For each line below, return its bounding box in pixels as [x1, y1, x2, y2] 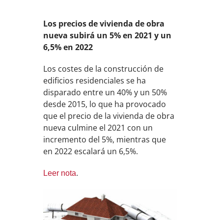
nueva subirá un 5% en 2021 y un [43, 30, 172, 41]
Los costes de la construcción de [43, 63, 164, 75]
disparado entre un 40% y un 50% [43, 87, 167, 98]
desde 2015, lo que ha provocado [43, 99, 166, 110]
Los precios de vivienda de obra [43, 18, 165, 29]
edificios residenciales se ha [43, 75, 146, 86]
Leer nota [43, 169, 77, 178]
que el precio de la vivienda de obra [43, 110, 175, 122]
